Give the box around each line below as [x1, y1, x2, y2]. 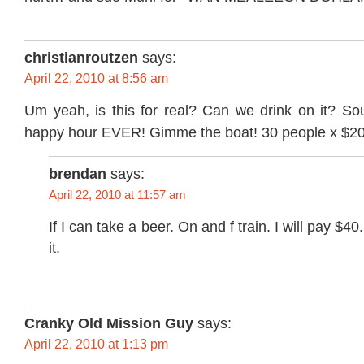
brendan [49, 166, 106, 183]
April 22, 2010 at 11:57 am [49, 188, 186, 202]
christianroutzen [24, 49, 138, 66]
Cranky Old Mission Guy [24, 315, 193, 332]
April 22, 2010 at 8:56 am [24, 71, 168, 85]
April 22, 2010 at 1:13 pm [24, 337, 168, 352]
